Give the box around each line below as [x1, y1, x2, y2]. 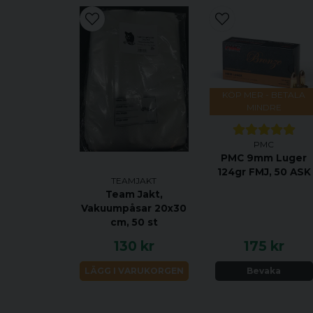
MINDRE [246, 102, 282, 113]
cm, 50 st [110, 217, 158, 228]
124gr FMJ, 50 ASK [217, 166, 311, 178]
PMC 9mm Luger [221, 152, 307, 164]
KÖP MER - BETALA [222, 89, 306, 101]
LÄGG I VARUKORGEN [84, 265, 184, 276]
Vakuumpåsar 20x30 [81, 203, 187, 214]
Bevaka [247, 265, 282, 276]
